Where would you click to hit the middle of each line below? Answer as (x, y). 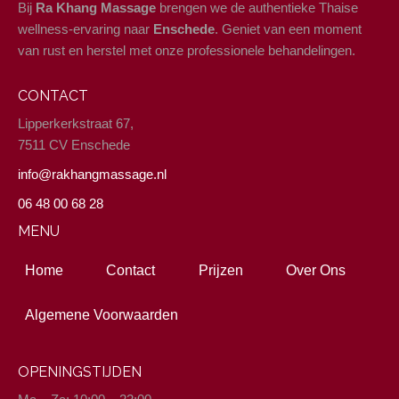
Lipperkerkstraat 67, (76, 124)
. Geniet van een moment (288, 29)
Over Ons (315, 271)
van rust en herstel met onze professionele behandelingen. (187, 51)
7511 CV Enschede (74, 145)
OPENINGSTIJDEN (80, 372)
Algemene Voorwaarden (102, 315)
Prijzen (220, 271)
